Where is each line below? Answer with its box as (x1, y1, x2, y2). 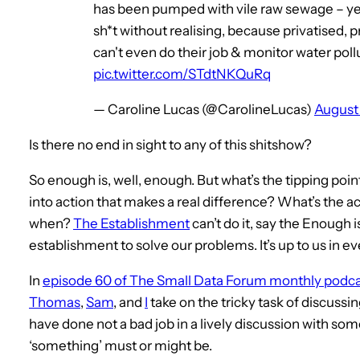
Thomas (29, 294, 80, 311)
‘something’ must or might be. (29, 337, 212, 354)
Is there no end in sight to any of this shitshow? (29, 137, 312, 153)
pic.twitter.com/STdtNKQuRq (93, 66, 271, 83)
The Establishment (73, 215, 190, 232)
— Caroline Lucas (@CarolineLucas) (93, 101, 314, 118)
